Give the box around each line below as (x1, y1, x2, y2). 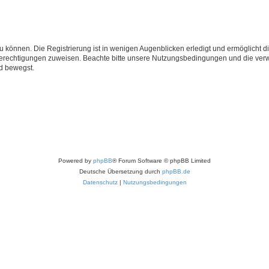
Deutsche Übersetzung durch (79, 168, 162, 175)
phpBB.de (162, 168, 190, 175)
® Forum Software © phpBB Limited (112, 157, 211, 164)
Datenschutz (82, 178, 118, 186)
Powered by (58, 157, 93, 164)
